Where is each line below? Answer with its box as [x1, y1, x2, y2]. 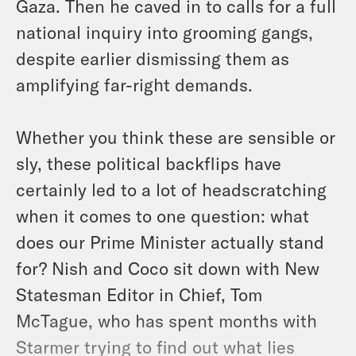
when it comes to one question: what [16, 205, 309, 226]
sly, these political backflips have [16, 153, 281, 174]
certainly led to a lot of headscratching [16, 179, 327, 200]
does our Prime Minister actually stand [16, 231, 324, 253]
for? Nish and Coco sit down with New [16, 257, 319, 279]
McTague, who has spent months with [16, 310, 317, 331]
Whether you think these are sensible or [16, 126, 335, 148]
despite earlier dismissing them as [16, 48, 289, 69]
